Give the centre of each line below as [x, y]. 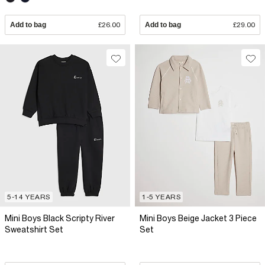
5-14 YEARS [29, 197]
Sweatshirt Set [34, 229]
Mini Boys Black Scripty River [60, 218]
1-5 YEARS [161, 197]
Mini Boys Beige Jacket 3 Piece [198, 218]
